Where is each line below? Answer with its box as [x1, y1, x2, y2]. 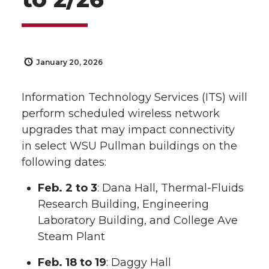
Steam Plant [38, 230, 105, 244]
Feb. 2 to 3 [38, 181, 97, 195]
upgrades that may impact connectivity [22, 123, 235, 137]
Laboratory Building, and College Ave [38, 214, 238, 228]
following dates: [22, 156, 106, 169]
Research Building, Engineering [38, 198, 209, 211]
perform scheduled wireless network [22, 107, 220, 121]
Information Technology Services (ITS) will [22, 91, 247, 104]
